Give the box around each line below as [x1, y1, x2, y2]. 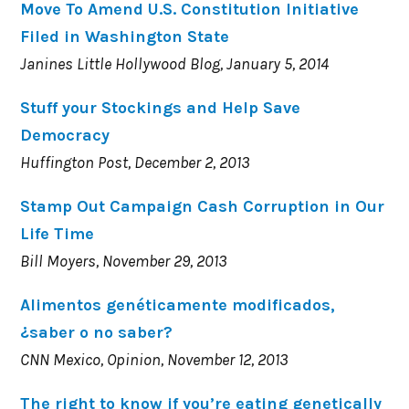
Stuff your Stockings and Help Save [20, 97, 301, 118]
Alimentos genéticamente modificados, [20, 294, 336, 315]
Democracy [20, 124, 110, 145]
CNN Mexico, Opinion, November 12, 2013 [20, 349, 289, 370]
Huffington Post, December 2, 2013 [20, 152, 251, 173]
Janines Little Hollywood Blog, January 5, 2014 [20, 53, 330, 74]
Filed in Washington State [20, 26, 230, 47]
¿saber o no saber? [20, 321, 173, 342]
